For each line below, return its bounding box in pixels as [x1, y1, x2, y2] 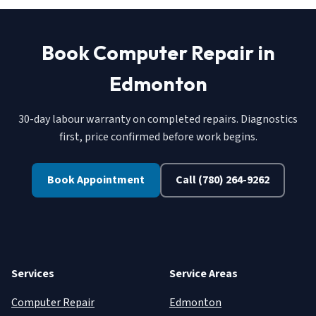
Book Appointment [47, 172, 145, 188]
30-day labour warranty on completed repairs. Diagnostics [18, 111, 298, 128]
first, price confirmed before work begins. [59, 129, 257, 145]
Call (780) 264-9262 [175, 172, 269, 188]
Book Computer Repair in [41, 40, 275, 66]
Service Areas [169, 266, 238, 282]
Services [11, 266, 54, 282]
